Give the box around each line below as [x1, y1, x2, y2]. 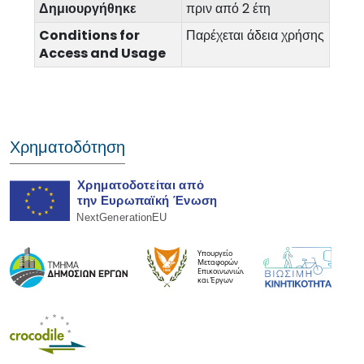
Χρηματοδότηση [10, 136, 125, 158]
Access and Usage [39, 44, 166, 63]
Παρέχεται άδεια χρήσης [186, 26, 324, 45]
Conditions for [39, 26, 140, 45]
